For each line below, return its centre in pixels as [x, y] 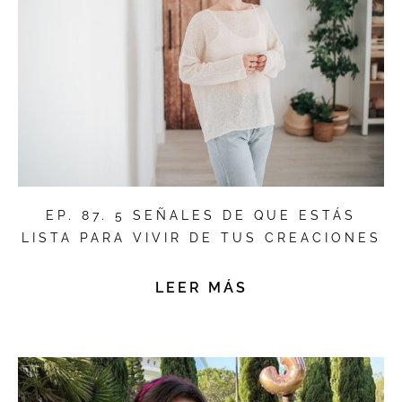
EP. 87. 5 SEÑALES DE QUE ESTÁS [201, 216]
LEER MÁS [201, 288]
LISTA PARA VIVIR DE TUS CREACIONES [201, 238]
